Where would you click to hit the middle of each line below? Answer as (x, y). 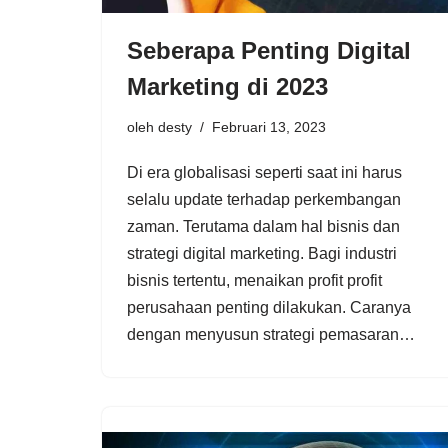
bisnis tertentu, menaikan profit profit (254, 280)
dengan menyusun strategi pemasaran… (273, 334)
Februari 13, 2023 (269, 126)
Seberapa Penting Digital (269, 50)
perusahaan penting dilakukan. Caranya (269, 307)
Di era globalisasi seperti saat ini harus (264, 172)
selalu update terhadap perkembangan (264, 199)
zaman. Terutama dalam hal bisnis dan (263, 226)
